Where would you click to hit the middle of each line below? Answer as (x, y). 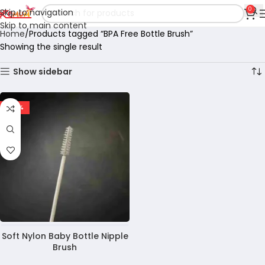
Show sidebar (43, 72)
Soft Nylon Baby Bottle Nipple (65, 236)
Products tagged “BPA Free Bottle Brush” (111, 34)
